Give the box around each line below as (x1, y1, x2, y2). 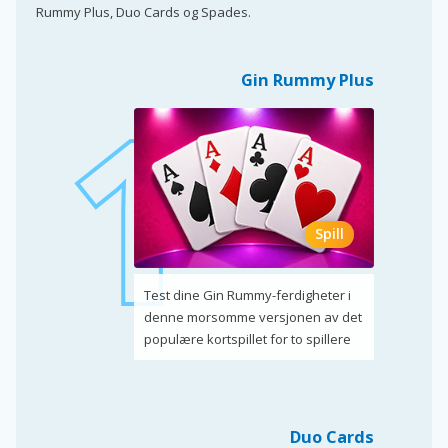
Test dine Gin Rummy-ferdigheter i (143, 285, 351, 304)
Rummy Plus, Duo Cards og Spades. (36, 3, 251, 21)
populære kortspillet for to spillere (143, 329, 351, 348)
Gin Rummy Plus (240, 69, 374, 92)
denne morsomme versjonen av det (143, 307, 362, 326)
